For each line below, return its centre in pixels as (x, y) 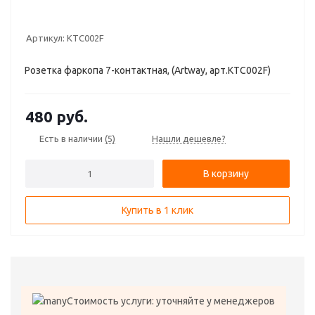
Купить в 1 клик (157, 210)
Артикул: (45, 38)
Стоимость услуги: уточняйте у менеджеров (171, 301)
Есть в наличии (72, 138)
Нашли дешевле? (189, 139)
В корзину (226, 174)
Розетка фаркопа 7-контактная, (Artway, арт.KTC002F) (148, 70)
